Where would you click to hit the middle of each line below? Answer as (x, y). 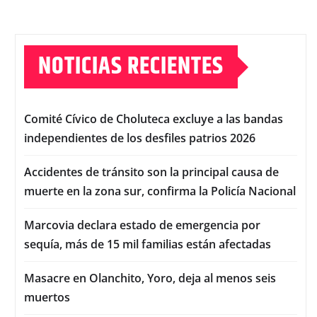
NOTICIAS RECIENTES (131, 67)
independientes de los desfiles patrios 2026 (140, 138)
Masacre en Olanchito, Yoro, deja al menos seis (150, 278)
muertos (47, 298)
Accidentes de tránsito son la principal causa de (151, 172)
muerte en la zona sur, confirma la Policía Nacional (160, 191)
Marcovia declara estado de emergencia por (142, 225)
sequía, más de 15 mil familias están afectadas (148, 244)
